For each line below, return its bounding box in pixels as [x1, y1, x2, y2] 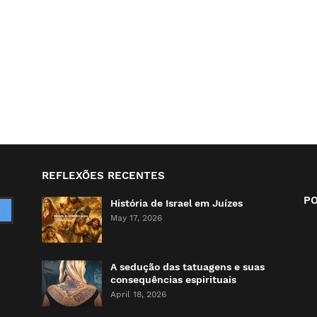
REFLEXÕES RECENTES [42, 169, 166, 182]
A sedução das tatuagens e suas [110, 261, 265, 272]
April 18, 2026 [110, 289, 167, 299]
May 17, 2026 [110, 213, 163, 223]
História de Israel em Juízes [110, 197, 243, 209]
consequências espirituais [110, 274, 237, 285]
